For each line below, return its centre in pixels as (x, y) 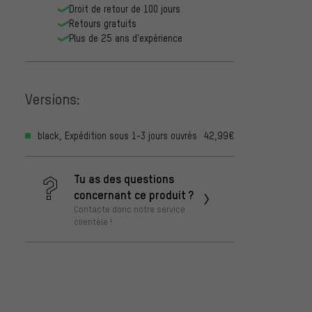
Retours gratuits (103, 24)
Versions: (53, 98)
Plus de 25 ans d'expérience (126, 38)
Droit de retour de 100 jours (125, 9)
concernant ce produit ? (134, 195)
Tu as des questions (124, 179)
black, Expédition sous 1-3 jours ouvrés (117, 136)
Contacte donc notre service (130, 209)
